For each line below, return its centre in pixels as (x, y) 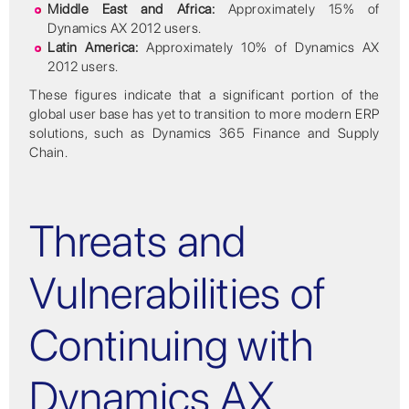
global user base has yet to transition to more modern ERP (204, 114)
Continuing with (172, 345)
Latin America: (93, 47)
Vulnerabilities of (178, 293)
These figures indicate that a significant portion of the (204, 94)
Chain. (49, 152)
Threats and (138, 241)
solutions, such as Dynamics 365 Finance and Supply (204, 133)
